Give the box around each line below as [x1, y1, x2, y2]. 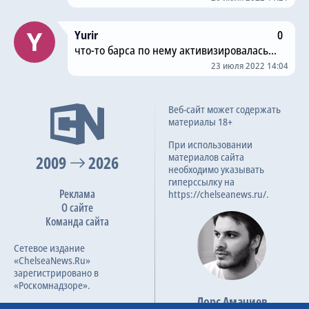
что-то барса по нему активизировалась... [74, 42, 277, 58]
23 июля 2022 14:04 [211, 59, 288, 72]
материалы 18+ [168, 114, 232, 128]
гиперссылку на [168, 175, 235, 188]
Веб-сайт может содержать [168, 102, 281, 116]
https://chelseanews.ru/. [168, 187, 268, 201]
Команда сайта [46, 213, 109, 229]
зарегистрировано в [14, 266, 99, 279]
